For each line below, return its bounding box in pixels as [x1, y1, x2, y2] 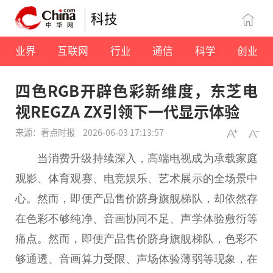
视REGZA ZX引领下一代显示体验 [15, 100, 239, 122]
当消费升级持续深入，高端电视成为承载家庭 [37, 152, 258, 165]
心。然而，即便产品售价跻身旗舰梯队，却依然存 [15, 192, 258, 205]
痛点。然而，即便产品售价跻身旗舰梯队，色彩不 [15, 232, 258, 245]
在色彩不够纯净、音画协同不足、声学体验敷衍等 [15, 212, 258, 225]
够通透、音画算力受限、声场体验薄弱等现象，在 [15, 252, 258, 265]
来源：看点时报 [15, 126, 77, 139]
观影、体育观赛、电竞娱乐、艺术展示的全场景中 [15, 172, 258, 185]
